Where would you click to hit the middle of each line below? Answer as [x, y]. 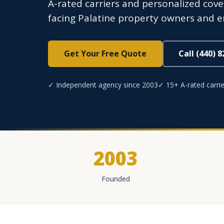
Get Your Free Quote [105, 53]
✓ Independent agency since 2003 [103, 85]
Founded [115, 179]
